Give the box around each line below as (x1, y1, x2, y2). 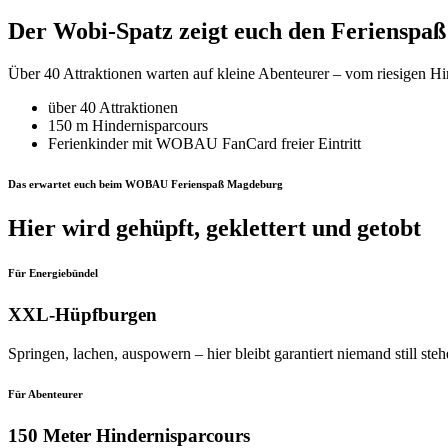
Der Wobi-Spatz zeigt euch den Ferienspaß (8, 18, 446, 45)
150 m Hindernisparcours (48, 117, 208, 135)
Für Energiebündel (8, 267, 98, 280)
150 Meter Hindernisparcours (8, 424, 250, 446)
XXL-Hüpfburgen (8, 304, 157, 326)
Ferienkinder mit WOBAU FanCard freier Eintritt (48, 135, 361, 153)
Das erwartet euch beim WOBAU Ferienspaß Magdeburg (8, 178, 283, 191)
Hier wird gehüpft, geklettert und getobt (8, 215, 421, 242)
